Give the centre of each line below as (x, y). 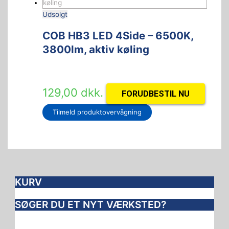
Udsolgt (55, 15)
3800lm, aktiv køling (96, 50)
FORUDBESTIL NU (155, 94)
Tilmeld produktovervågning (97, 112)
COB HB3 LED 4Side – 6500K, (118, 36)
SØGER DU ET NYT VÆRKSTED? (91, 204)
